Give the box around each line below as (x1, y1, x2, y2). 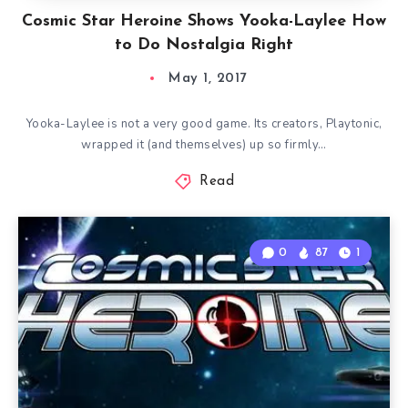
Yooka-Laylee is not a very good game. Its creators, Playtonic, (25, 116, 382, 132)
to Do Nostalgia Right (115, 36, 293, 54)
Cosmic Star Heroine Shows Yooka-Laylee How (22, 13, 386, 30)
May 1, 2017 (168, 72, 247, 86)
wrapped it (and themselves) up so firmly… (81, 137, 327, 153)
